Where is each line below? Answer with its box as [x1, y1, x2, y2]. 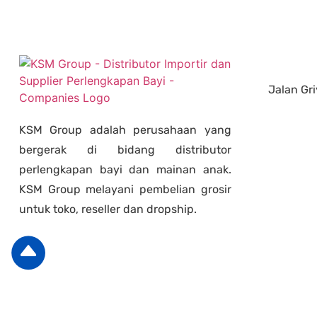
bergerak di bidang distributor [19, 143, 231, 157]
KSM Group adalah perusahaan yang [19, 123, 231, 137]
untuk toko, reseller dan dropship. [19, 202, 197, 217]
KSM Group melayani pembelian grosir [19, 183, 231, 197]
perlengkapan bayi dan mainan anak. [19, 163, 231, 177]
